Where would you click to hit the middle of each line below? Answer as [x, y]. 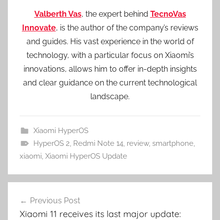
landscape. [110, 97]
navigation [40, 208]
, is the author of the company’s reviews [127, 28]
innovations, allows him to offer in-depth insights [110, 69]
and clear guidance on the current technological [110, 83]
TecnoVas [168, 14]
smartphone [173, 144]
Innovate [39, 28]
